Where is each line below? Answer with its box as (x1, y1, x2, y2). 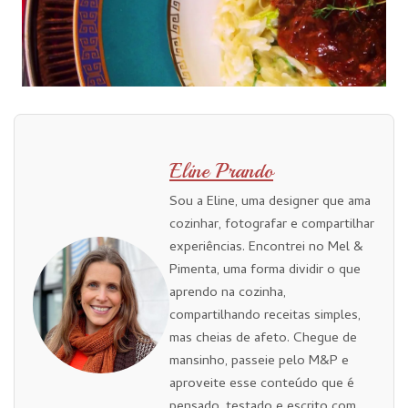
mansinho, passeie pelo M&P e (169, 350, 349, 372)
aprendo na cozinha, (169, 281, 286, 304)
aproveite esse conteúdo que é (169, 372, 354, 395)
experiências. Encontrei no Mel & (169, 236, 363, 259)
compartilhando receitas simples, (169, 304, 361, 327)
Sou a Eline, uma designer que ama (169, 190, 371, 213)
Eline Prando (169, 158, 273, 184)
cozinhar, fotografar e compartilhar (169, 213, 374, 236)
